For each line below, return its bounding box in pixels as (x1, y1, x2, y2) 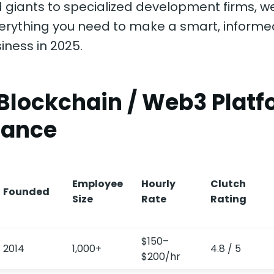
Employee (72, 177, 123, 191)
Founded (3, 185, 50, 199)
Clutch (210, 177, 246, 191)
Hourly (141, 177, 176, 191)
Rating (210, 192, 246, 206)
